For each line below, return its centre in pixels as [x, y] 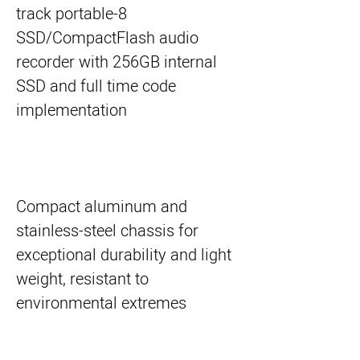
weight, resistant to [82, 279]
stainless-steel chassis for [107, 231]
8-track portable [65, 14]
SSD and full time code [96, 86]
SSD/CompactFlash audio [107, 38]
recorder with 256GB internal [117, 62]
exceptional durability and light [124, 255]
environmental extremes [101, 303]
